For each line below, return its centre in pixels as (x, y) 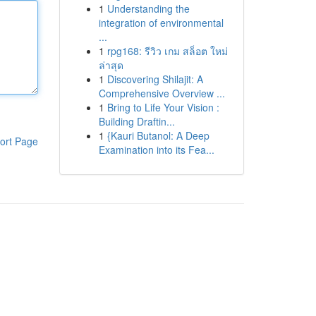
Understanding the (148, 8)
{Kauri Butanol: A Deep (158, 135)
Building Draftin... (136, 121)
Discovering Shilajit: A (155, 79)
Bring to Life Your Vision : (163, 107)
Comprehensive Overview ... (162, 93)
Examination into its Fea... (156, 150)
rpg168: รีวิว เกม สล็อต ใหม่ (167, 51)
